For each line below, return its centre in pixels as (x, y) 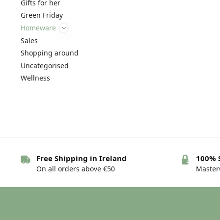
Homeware (38, 28)
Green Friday (41, 15)
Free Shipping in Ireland (81, 158)
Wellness (35, 78)
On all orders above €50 (75, 169)
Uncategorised (44, 65)
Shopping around (49, 53)
